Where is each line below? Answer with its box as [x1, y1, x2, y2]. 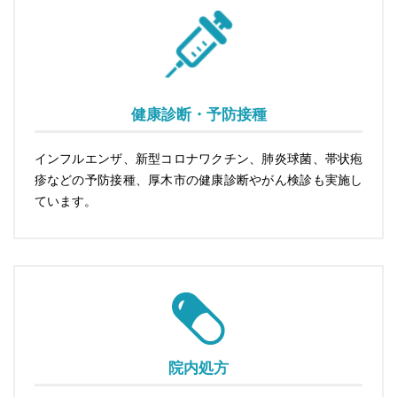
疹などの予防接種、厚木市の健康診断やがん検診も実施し [34, 173, 363, 188]
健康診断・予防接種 [130, 106, 267, 124]
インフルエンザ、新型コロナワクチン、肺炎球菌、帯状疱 [34, 152, 363, 167]
